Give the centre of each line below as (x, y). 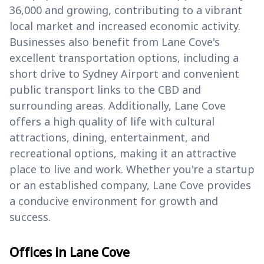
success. (30, 217)
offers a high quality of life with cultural (112, 122)
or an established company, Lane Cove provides (130, 185)
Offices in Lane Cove (70, 253)
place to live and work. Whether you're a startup (132, 169)
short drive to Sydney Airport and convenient (124, 74)
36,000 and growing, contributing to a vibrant (126, 10)
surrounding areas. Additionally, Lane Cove (118, 106)
